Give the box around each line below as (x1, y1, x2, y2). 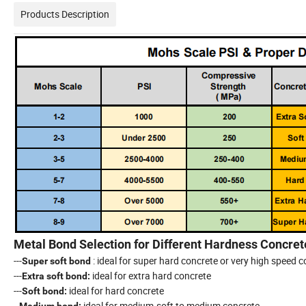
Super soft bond (22, 255, 91, 266)
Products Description (20, 7, 109, 20)
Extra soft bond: (22, 270, 90, 281)
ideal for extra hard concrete (90, 268, 211, 282)
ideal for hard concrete (67, 283, 164, 297)
